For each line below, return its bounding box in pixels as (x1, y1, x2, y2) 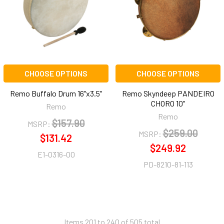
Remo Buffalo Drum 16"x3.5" (10, 88, 102, 98)
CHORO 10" (151, 98, 185, 108)
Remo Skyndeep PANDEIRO (121, 88, 214, 98)
